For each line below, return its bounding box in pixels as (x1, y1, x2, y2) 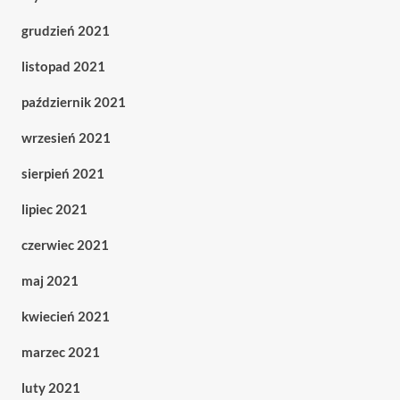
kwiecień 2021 (21, 308, 110, 325)
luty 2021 (21, 379, 80, 396)
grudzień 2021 (21, 22, 110, 39)
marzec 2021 (21, 344, 100, 361)
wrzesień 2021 (21, 129, 111, 146)
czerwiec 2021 (21, 237, 109, 254)
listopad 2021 (21, 58, 105, 75)
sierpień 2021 (21, 165, 104, 182)
